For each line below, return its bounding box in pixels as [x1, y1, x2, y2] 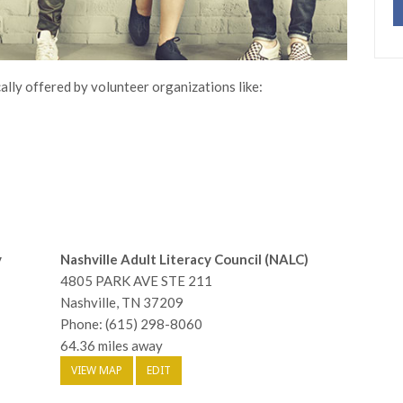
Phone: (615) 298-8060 [60, 316, 203, 333]
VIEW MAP [71, 363, 123, 379]
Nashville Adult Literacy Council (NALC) [60, 251, 309, 268]
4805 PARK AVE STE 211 [60, 273, 213, 290]
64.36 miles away [60, 337, 164, 354]
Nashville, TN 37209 [60, 294, 184, 311]
